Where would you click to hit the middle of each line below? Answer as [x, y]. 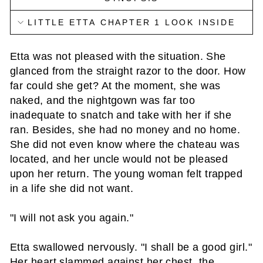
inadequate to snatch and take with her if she [121, 115]
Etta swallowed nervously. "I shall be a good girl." [131, 247]
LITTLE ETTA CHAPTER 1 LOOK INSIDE [131, 22]
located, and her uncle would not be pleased [119, 159]
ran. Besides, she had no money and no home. [125, 130]
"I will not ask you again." [72, 218]
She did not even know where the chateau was [125, 144]
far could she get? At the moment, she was [115, 86]
